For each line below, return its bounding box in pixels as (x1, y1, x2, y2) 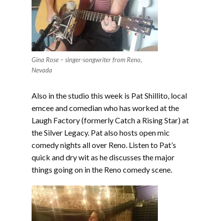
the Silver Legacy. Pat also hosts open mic (32, 127, 170, 137)
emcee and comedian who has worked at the (32, 103, 179, 112)
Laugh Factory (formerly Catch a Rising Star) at (32, 115, 189, 125)
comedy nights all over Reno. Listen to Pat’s (32, 140, 176, 149)
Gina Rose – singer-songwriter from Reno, (32, 55, 142, 64)
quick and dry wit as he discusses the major (32, 152, 175, 162)
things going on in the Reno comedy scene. (32, 164, 172, 174)
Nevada (32, 66, 52, 74)
